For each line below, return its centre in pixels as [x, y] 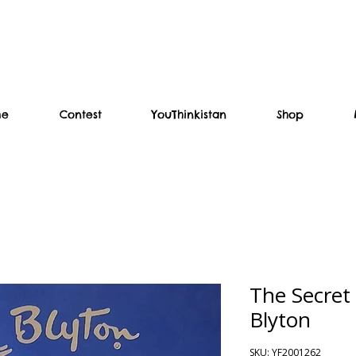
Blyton [280, 319]
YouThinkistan [189, 114]
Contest [81, 114]
